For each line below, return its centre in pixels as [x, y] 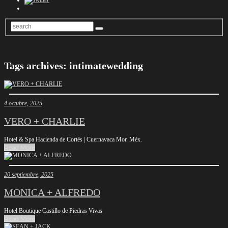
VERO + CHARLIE [45, 121]
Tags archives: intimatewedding [74, 65]
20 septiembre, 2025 [29, 174]
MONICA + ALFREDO [52, 193]
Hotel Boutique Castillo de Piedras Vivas [53, 210]
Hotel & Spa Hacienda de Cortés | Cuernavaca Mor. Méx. [73, 139]
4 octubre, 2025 [23, 103]
